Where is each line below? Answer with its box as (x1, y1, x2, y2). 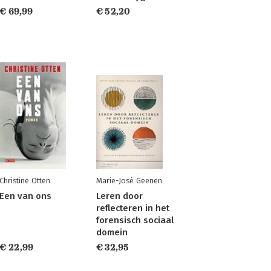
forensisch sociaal (96, 215, 174, 226)
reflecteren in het (96, 203, 169, 214)
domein (96, 227, 128, 238)
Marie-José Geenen (96, 176, 162, 185)
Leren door (96, 191, 143, 201)
